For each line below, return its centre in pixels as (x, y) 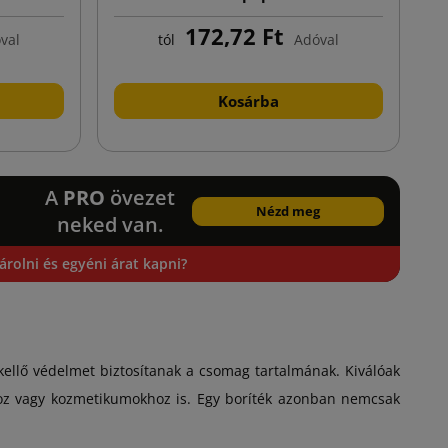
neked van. (110, 225)
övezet (140, 198)
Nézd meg (287, 210)
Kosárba (249, 101)
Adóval (317, 40)
